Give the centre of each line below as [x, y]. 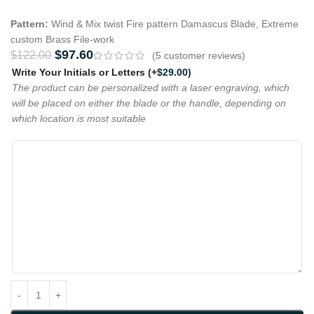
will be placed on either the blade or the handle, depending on [149, 103]
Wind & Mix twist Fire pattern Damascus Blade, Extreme [175, 23]
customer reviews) [203, 56]
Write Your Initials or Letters [80, 72]
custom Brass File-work [62, 39]
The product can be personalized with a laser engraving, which [151, 87]
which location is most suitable [79, 118]
